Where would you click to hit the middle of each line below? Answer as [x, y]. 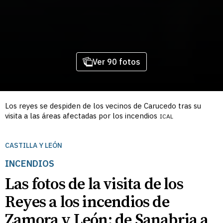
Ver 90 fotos [116, 62]
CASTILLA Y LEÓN [34, 145]
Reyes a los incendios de [87, 203]
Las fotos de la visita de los [94, 185]
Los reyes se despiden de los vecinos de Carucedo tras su [103, 106]
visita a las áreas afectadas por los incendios [81, 116]
